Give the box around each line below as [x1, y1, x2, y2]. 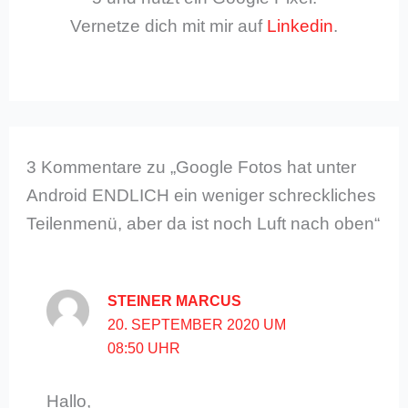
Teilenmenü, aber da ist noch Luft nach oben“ [26, 213, 381, 233]
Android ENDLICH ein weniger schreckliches [26, 185, 377, 205]
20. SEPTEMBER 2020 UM [107, 316, 287, 332]
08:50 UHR [107, 340, 181, 356]
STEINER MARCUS [107, 292, 242, 309]
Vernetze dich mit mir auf [70, 16, 267, 36]
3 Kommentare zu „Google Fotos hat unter [26, 157, 357, 177]
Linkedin [267, 16, 333, 36]
